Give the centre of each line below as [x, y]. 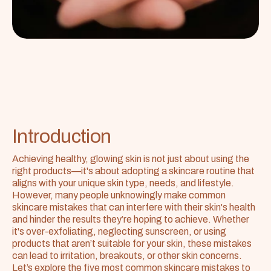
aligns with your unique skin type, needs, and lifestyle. [123, 183]
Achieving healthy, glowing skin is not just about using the [131, 159]
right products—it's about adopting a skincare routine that [133, 171]
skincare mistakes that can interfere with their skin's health [134, 207]
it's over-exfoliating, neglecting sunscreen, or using [119, 231]
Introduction [62, 136]
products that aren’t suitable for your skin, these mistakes [132, 243]
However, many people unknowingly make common [119, 195]
